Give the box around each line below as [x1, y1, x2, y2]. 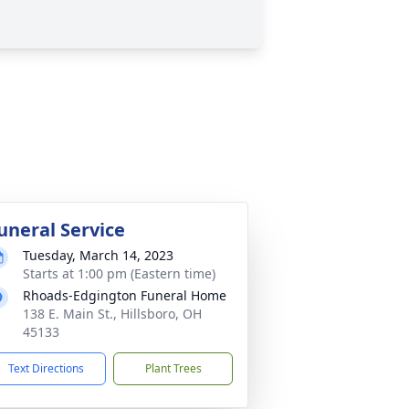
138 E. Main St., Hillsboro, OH [23, 305, 202, 322]
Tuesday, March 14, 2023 [23, 246, 173, 264]
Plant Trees [144, 361, 202, 376]
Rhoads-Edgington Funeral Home [23, 287, 226, 304]
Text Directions [8, 361, 84, 376]
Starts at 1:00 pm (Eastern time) [23, 265, 215, 282]
